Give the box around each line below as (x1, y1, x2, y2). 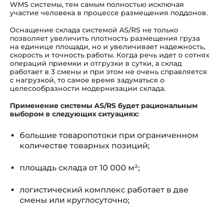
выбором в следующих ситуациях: (10, 110, 139, 119)
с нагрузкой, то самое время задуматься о (10, 76, 165, 85)
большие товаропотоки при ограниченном (20, 131, 198, 140)
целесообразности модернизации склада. (10, 84, 165, 93)
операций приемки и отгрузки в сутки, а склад (10, 59, 182, 68)
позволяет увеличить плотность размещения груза (10, 34, 200, 43)
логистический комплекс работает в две (20, 185, 189, 195)
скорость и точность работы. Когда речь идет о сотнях (10, 51, 210, 60)
